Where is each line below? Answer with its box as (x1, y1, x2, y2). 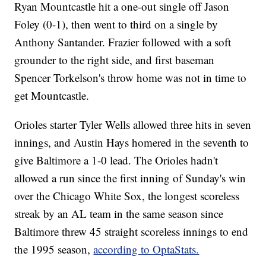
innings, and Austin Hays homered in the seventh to (14, 135, 249, 150)
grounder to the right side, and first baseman (14, 52, 215, 68)
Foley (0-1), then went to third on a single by (14, 17, 218, 32)
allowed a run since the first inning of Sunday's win (14, 170, 246, 186)
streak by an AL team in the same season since (14, 206, 224, 221)
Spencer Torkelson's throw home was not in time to (14, 70, 247, 85)
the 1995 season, (14, 242, 94, 257)
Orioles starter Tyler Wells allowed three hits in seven (14, 117, 252, 132)
